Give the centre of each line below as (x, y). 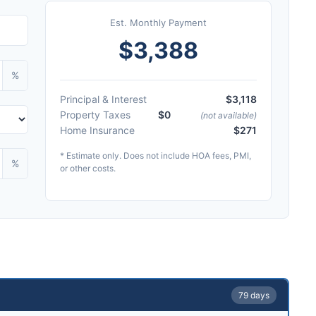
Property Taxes (95, 115)
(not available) (229, 115)
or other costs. (88, 168)
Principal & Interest (103, 99)
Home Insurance (97, 130)
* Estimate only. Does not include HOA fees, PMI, (156, 156)
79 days (254, 295)
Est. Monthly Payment (158, 23)
